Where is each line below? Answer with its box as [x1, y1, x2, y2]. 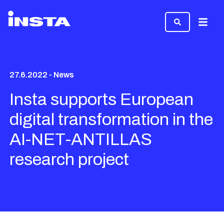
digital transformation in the [9, 110, 213, 128]
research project [9, 150, 129, 168]
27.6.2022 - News [9, 70, 74, 79]
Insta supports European [9, 90, 194, 108]
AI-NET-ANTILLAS [9, 130, 152, 148]
